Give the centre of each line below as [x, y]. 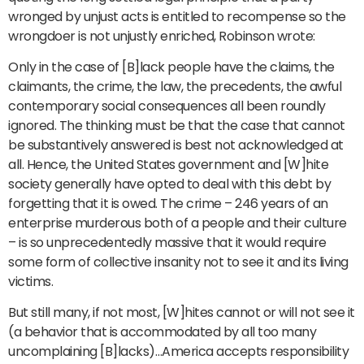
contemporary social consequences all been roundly [167, 106]
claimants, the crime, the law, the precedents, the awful [175, 87]
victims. [30, 282]
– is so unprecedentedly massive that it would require [167, 243]
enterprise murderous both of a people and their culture [178, 223]
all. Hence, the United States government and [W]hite [168, 165]
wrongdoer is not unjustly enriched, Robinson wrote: [162, 36]
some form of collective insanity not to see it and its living [178, 262]
